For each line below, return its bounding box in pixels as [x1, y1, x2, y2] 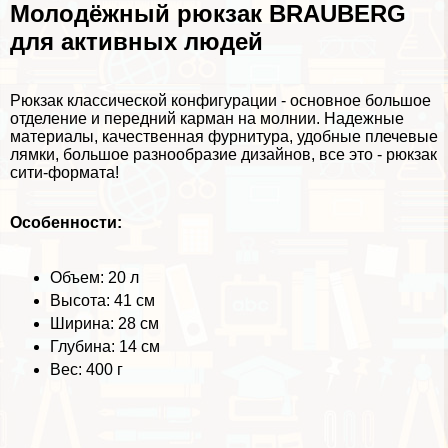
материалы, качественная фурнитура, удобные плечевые [10, 128, 438, 146]
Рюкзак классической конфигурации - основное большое [10, 92, 431, 110]
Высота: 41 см [50, 292, 155, 310]
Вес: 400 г [50, 361, 123, 379]
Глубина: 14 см [50, 338, 160, 356]
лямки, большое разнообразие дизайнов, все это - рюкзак [10, 146, 437, 164]
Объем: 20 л [50, 269, 139, 287]
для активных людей [10, 28, 263, 56]
